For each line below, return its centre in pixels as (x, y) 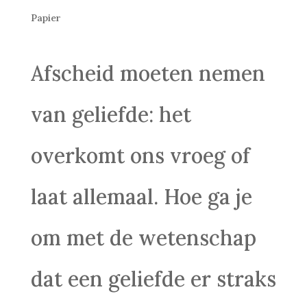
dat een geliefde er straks (153, 279)
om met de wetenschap (143, 237)
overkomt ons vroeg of (140, 155)
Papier (46, 17)
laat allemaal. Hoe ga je (141, 196)
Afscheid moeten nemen (148, 73)
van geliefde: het (111, 114)
